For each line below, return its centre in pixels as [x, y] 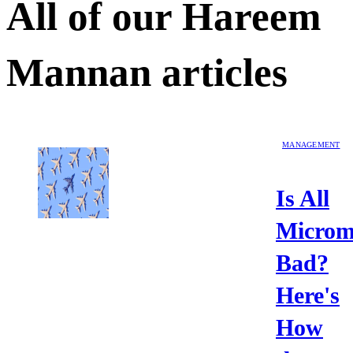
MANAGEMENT [311, 144]
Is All [303, 198]
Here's [308, 295]
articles [219, 72]
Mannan [79, 72]
